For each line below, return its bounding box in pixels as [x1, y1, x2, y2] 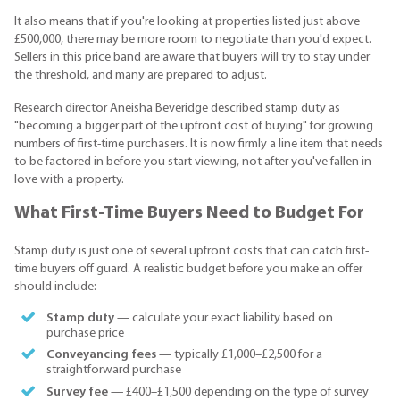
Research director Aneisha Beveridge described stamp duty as [14, 101, 340, 115]
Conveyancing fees [46, 348, 156, 362]
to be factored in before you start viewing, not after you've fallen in [14, 154, 371, 169]
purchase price [46, 327, 124, 341]
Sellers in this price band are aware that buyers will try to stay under [14, 51, 370, 65]
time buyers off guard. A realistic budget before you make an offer [14, 262, 362, 276]
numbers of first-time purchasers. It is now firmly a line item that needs [14, 137, 383, 151]
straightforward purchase [46, 363, 181, 378]
